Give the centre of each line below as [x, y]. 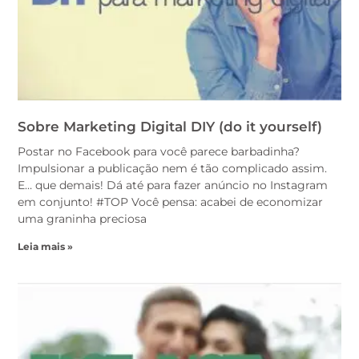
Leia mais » [45, 246]
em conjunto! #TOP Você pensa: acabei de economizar [170, 202]
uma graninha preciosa [82, 218]
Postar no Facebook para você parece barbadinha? [159, 151]
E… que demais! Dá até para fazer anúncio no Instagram [173, 185]
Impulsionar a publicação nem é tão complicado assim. [172, 168]
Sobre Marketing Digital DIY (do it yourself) [170, 126]
